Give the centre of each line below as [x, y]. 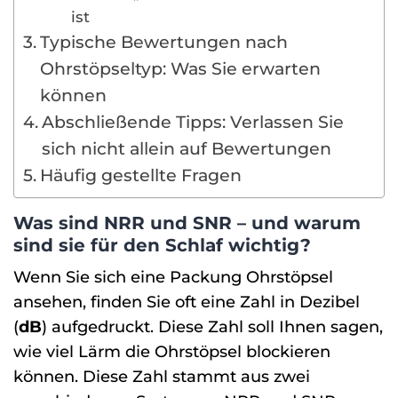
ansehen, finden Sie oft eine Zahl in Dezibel [187, 302]
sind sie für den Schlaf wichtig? [162, 246]
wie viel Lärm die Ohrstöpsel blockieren [172, 352]
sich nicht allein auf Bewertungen [186, 149]
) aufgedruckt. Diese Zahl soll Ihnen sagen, [212, 327]
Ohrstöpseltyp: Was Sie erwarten [180, 69]
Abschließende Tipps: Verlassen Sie [192, 122]
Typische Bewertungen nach [163, 42]
